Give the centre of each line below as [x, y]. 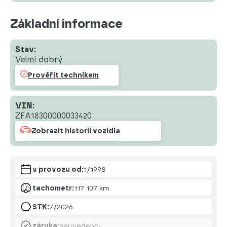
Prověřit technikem [63, 75]
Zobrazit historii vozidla [76, 131]
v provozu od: [58, 169]
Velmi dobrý [39, 60]
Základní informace [66, 24]
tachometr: [53, 188]
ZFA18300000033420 [53, 116]
